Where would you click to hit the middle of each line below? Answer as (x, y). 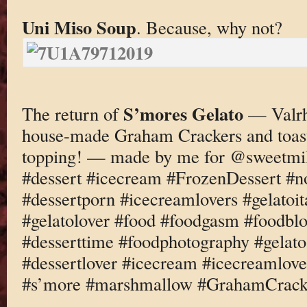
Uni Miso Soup (79, 27)
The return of (72, 114)
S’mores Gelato (183, 114)
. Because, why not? (209, 27)
